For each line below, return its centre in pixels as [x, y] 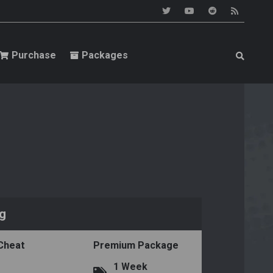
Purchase [34, 55]
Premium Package [136, 245]
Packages [105, 55]
